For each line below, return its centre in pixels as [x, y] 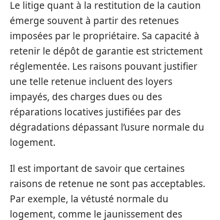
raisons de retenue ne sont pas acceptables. [108, 184]
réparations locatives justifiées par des [95, 112]
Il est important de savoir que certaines [97, 168]
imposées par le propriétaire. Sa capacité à [105, 36]
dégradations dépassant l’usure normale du [107, 127]
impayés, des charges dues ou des [86, 96]
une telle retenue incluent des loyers [91, 81]
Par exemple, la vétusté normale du [89, 199]
